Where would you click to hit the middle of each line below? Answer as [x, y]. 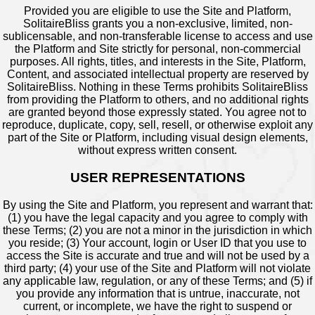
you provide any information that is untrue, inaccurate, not [157, 293]
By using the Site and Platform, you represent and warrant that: [157, 205]
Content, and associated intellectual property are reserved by [157, 75]
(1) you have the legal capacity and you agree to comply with [157, 217]
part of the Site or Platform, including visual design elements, [157, 138]
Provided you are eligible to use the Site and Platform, [157, 11]
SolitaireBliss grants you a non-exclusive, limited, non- [157, 24]
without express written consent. [157, 150]
